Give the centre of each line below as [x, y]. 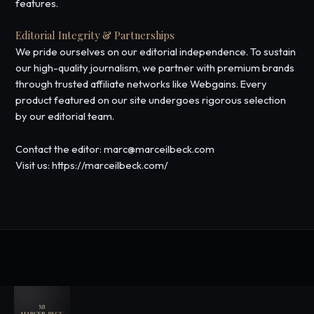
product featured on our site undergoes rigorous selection [151, 100]
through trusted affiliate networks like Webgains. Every [142, 84]
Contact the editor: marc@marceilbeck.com [115, 149]
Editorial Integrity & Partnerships [95, 35]
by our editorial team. [65, 116]
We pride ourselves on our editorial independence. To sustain [156, 52]
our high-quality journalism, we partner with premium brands [155, 68]
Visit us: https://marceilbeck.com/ [92, 165]
